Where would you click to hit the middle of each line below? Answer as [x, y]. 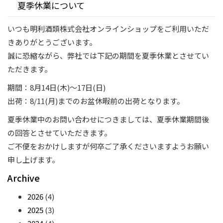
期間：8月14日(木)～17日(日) [56, 87]
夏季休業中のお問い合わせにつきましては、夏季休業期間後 [108, 119]
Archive [24, 178]
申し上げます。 [33, 160]
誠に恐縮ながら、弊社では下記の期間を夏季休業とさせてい [108, 56]
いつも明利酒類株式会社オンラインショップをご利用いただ [108, 29]
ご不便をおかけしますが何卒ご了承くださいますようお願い [108, 146]
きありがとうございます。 [52, 42]
